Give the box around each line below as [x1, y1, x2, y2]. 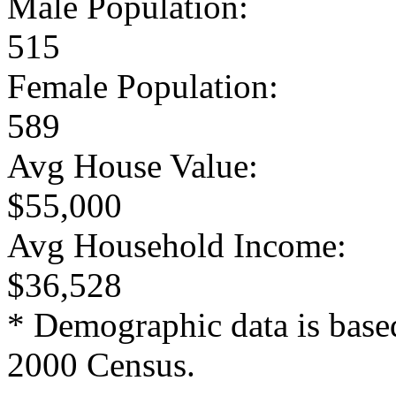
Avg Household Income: [7, 225, 346, 264]
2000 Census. [7, 345, 195, 384]
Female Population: [7, 66, 278, 105]
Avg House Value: [7, 146, 258, 185]
